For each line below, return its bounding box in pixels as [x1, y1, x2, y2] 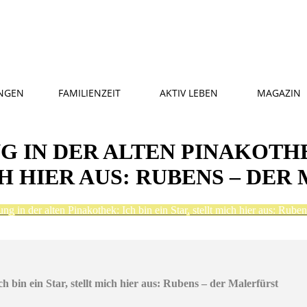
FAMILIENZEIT [58, 86, 121, 99]
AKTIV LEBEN [160, 86, 218, 99]
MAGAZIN [257, 86, 301, 99]
